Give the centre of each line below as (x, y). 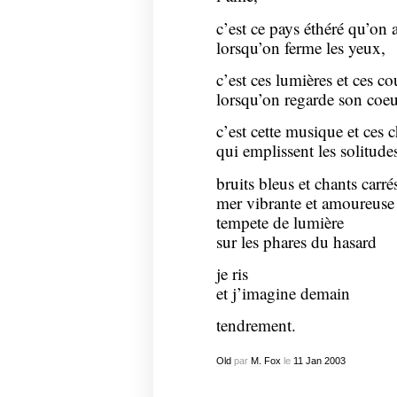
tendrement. (256, 325)
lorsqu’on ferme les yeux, (300, 47)
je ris (232, 274)
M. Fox (265, 360)
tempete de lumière (280, 222)
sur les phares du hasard (296, 241)
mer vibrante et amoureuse (305, 202)
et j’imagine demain (283, 293)
